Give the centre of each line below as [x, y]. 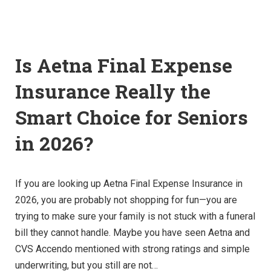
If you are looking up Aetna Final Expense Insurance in [129, 183]
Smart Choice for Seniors [132, 117]
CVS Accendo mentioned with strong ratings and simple [132, 249]
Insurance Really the [113, 91]
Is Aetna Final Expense [124, 65]
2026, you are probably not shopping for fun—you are [126, 200]
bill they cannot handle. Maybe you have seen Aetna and [132, 232]
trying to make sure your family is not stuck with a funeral [135, 216]
